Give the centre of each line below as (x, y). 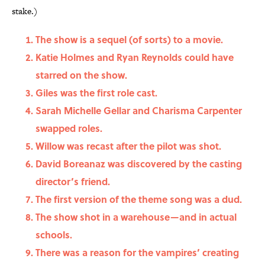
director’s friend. (73, 182)
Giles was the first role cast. (96, 93)
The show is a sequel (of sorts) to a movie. (129, 40)
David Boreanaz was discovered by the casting (139, 164)
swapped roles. (69, 128)
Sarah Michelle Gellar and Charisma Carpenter (139, 111)
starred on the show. (81, 75)
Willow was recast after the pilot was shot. (128, 146)
